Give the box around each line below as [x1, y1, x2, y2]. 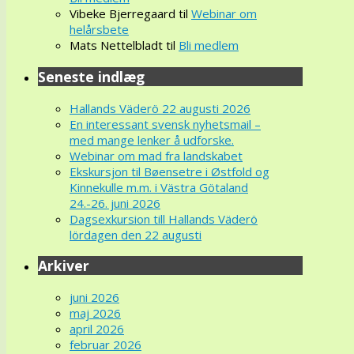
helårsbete [70, 21, 129, 38]
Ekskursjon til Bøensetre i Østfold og [70, 163, 269, 179]
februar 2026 [70, 336, 141, 352]
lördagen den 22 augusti [70, 226, 201, 243]
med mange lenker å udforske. [70, 131, 234, 148]
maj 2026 [70, 304, 121, 321]
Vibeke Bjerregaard [70, 6, 175, 22]
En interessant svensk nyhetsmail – [70, 115, 261, 132]
